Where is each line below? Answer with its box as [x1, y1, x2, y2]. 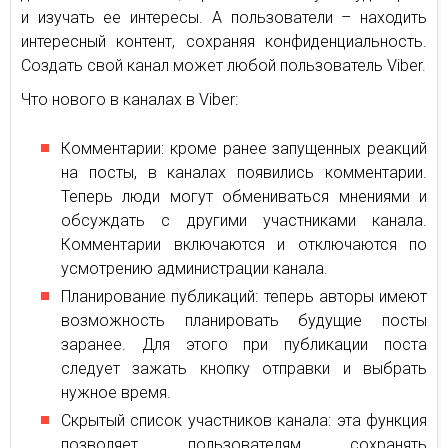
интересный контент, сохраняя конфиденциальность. [21, 32, 427, 51]
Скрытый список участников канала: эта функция [61, 411, 427, 430]
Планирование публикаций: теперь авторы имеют [61, 287, 427, 306]
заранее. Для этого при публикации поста [61, 335, 427, 354]
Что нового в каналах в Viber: [21, 90, 238, 109]
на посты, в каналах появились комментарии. [61, 163, 427, 182]
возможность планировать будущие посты [61, 311, 427, 330]
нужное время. [61, 383, 171, 402]
